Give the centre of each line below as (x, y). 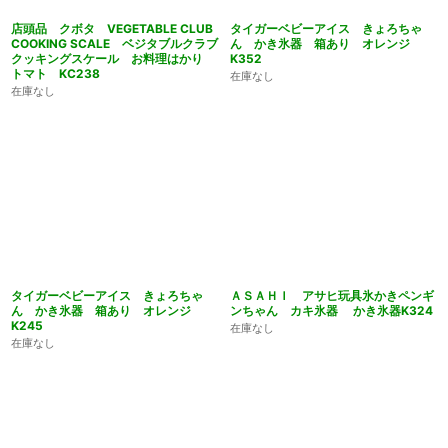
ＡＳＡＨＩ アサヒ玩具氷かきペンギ (332, 295)
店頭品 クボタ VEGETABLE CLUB (112, 28)
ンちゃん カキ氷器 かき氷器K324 (331, 310)
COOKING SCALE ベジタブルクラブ (114, 43)
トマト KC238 (55, 73)
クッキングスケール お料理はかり (113, 58)
